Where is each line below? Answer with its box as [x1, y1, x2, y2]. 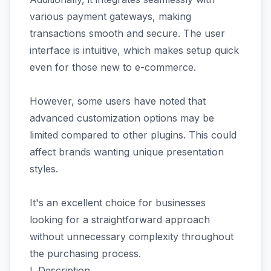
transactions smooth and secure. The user [30, 27, 225, 39]
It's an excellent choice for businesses [30, 196, 206, 209]
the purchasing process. [30, 247, 141, 260]
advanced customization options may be [30, 111, 214, 124]
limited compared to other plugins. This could [30, 128, 237, 141]
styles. [30, 162, 58, 175]
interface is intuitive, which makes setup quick [30, 44, 239, 56]
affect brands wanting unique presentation [30, 145, 224, 158]
